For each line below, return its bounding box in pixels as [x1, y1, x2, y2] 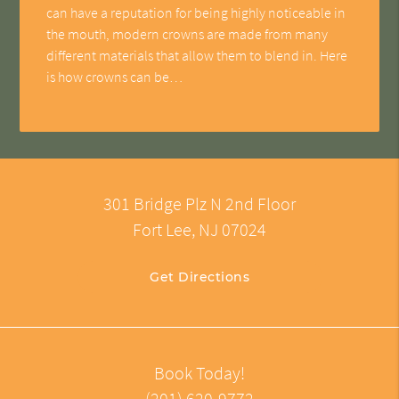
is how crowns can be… [46, 67, 183, 85]
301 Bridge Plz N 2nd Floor [103, 193, 296, 216]
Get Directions [150, 269, 249, 286]
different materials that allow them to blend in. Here [46, 45, 348, 64]
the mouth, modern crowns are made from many [46, 24, 329, 43]
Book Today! [154, 362, 245, 385]
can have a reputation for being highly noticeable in [46, 3, 346, 21]
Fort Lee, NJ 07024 [133, 219, 266, 241]
